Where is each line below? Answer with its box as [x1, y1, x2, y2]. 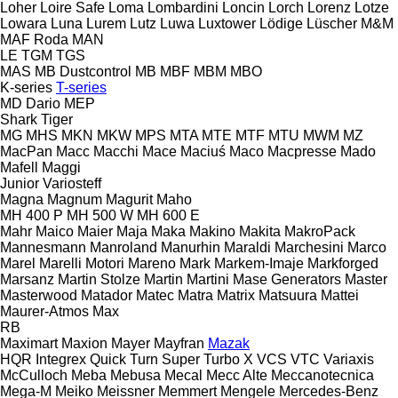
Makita [239, 223, 281, 239]
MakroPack [284, 223, 355, 239]
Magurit [106, 191, 153, 207]
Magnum [47, 191, 102, 207]
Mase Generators [233, 271, 341, 287]
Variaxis [323, 351, 374, 367]
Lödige [259, 15, 303, 31]
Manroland [90, 239, 157, 255]
